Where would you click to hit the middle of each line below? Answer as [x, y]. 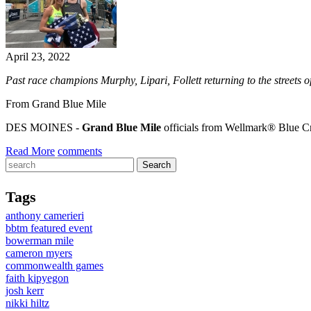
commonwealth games [54, 265]
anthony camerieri [45, 215]
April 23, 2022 [38, 57]
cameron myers [39, 253]
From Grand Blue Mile [56, 104]
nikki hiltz [27, 303]
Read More [30, 151]
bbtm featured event [49, 228]
